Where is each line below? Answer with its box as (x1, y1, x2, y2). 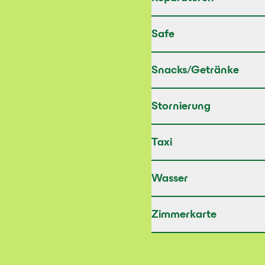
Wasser (151, 174, 188, 185)
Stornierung (151, 102, 211, 112)
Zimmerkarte (151, 210, 216, 221)
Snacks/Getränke (151, 66, 239, 76)
